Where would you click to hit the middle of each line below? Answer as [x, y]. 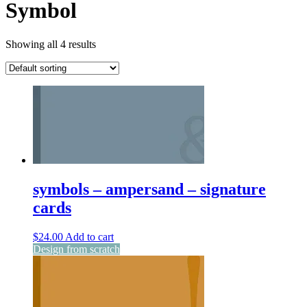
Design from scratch [76, 249]
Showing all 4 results [51, 44]
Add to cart [89, 236]
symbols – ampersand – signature [149, 189]
